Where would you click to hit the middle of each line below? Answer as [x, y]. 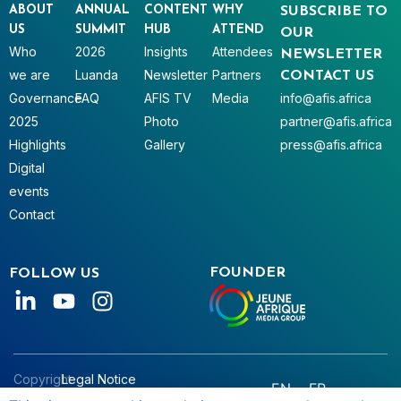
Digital [27, 167]
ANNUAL [103, 10]
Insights [166, 51]
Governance [46, 98]
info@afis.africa [325, 98]
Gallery [165, 144]
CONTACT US [327, 76]
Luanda [97, 74]
